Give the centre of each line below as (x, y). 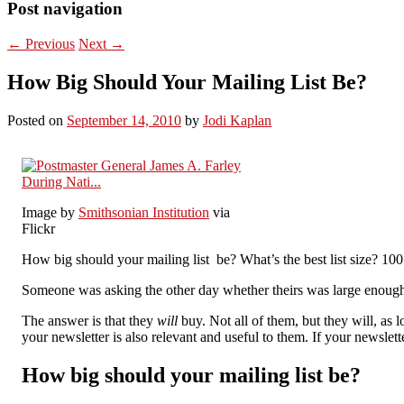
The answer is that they (89, 320)
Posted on (37, 120)
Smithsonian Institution (144, 212)
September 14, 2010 (124, 120)
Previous (48, 43)
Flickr (38, 228)
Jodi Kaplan (237, 120)
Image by (50, 212)
